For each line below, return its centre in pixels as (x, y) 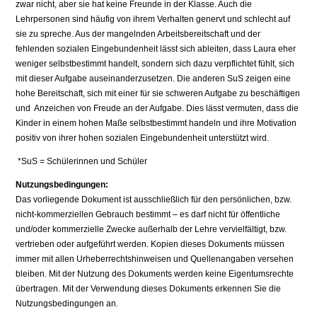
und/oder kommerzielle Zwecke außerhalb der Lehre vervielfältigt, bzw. (151, 230)
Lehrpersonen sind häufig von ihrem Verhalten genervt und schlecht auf (153, 19)
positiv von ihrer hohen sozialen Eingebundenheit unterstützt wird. (143, 138)
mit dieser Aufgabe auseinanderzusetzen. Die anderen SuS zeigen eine (154, 79)
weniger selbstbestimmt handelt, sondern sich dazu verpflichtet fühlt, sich (155, 64)
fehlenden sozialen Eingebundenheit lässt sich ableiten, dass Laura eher (156, 49)
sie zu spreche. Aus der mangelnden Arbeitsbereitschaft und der (138, 34)
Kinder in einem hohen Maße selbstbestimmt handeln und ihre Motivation (156, 123)
